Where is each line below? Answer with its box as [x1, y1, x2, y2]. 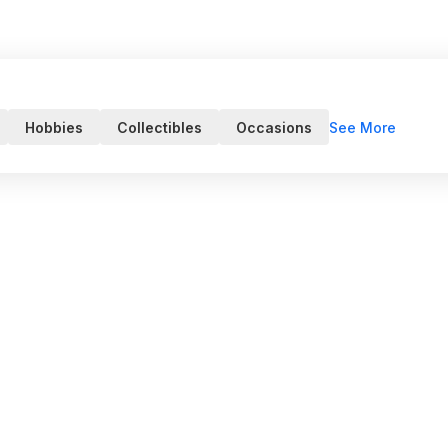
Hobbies [25, 119, 83, 136]
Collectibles [117, 119, 202, 136]
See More [329, 118, 396, 136]
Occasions [236, 119, 312, 136]
